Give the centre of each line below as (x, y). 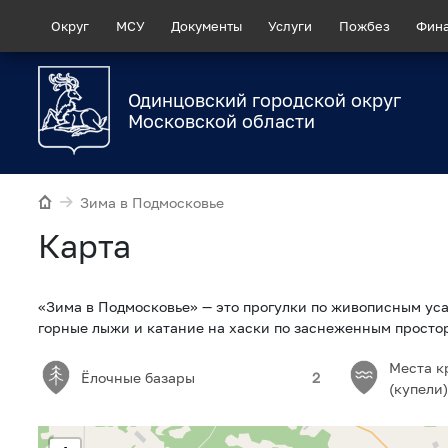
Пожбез (364, 25)
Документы (206, 25)
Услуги (290, 25)
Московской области (221, 121)
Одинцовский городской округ (264, 100)
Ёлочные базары (138, 378)
